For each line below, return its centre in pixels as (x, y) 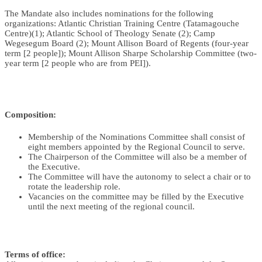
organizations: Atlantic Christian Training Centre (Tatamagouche (122, 24)
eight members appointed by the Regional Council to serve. (137, 147)
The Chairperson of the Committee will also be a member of (137, 157)
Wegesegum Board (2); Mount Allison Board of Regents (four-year (127, 44)
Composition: (30, 115)
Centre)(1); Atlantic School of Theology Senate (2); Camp (110, 34)
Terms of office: (35, 255)
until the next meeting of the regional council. (111, 207)
